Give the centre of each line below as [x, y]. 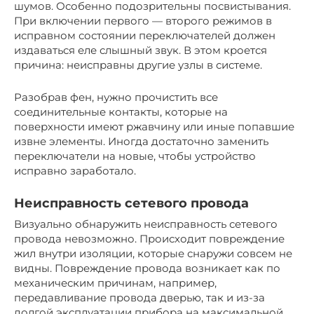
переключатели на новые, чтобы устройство [135, 156]
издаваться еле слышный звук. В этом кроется [141, 50]
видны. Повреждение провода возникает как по [147, 268]
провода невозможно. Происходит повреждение [149, 238]
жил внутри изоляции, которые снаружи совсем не [153, 253]
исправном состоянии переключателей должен [145, 35]
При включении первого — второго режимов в [143, 20]
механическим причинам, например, [115, 282]
